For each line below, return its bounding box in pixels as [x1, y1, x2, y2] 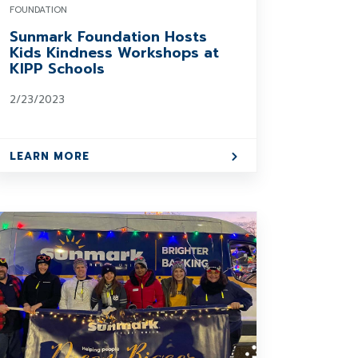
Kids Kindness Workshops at [10, 42, 220, 64]
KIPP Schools [10, 58, 105, 80]
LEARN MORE [10, 149, 90, 164]
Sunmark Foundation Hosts [10, 26, 208, 48]
